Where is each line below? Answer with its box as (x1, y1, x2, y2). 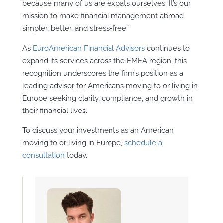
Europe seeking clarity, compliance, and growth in (22, 93, 193, 103)
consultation (22, 150, 65, 160)
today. (64, 150, 87, 160)
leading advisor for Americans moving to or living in (22, 81, 198, 90)
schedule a (124, 138, 162, 147)
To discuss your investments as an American (22, 125, 174, 135)
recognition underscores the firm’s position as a (22, 68, 183, 78)
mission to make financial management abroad (22, 11, 184, 20)
